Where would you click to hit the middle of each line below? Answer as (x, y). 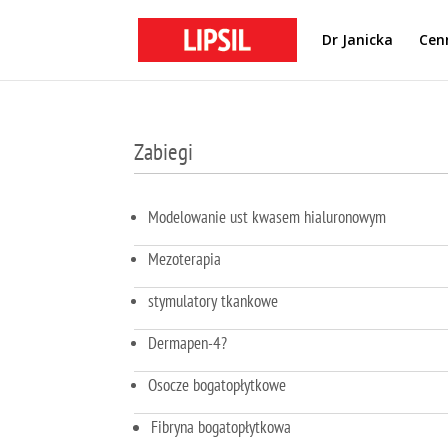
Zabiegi (164, 151)
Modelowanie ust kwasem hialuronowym (267, 216)
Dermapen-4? (188, 342)
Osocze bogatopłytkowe (217, 384)
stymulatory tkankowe (213, 300)
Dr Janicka (358, 39)
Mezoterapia (185, 258)
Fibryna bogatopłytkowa (221, 426)
